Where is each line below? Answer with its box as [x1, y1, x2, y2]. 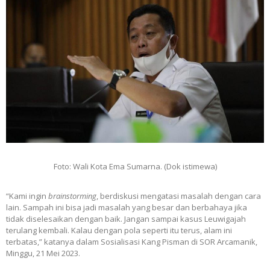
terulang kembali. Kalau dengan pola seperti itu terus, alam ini [6, 224, 232, 236]
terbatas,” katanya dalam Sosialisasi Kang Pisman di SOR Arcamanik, [6, 236, 257, 247]
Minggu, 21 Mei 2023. [6, 247, 80, 259]
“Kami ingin [6, 190, 48, 201]
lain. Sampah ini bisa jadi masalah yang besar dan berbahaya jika [6, 201, 247, 213]
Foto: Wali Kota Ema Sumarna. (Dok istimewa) [53, 160, 217, 172]
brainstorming [48, 190, 96, 201]
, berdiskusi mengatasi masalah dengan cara [96, 190, 261, 201]
